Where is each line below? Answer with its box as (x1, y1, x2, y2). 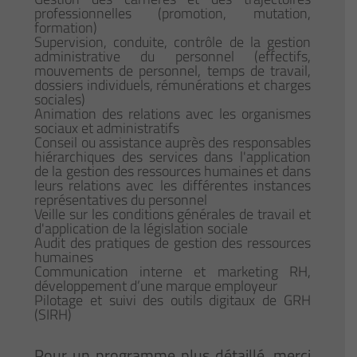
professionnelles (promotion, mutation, (34, 2, 311, 25)
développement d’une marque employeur (34, 275, 278, 297)
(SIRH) (34, 304, 73, 326)
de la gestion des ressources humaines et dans (34, 160, 311, 182)
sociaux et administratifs (34, 117, 180, 139)
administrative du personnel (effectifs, (34, 45, 311, 68)
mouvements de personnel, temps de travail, (34, 60, 311, 82)
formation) (34, 17, 98, 39)
